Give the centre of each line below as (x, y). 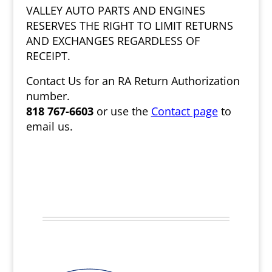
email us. (49, 126)
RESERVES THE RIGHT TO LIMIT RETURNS (129, 25)
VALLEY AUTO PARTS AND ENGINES (115, 10)
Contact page (184, 111)
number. (48, 96)
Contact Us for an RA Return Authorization (133, 81)
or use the (122, 111)
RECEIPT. (48, 56)
